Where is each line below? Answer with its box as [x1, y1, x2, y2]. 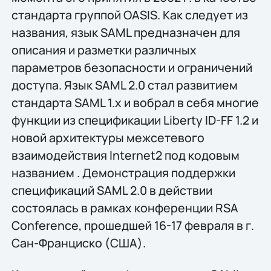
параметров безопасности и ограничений [11, 59, 252, 76]
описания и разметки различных [11, 42, 197, 59]
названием [11, 165, 77, 181]
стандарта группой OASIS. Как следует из [11, 7, 248, 24]
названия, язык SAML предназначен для [11, 24, 240, 41]
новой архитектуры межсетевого [11, 129, 204, 146]
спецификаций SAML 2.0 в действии [11, 182, 212, 199]
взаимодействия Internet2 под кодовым [11, 147, 240, 164]
